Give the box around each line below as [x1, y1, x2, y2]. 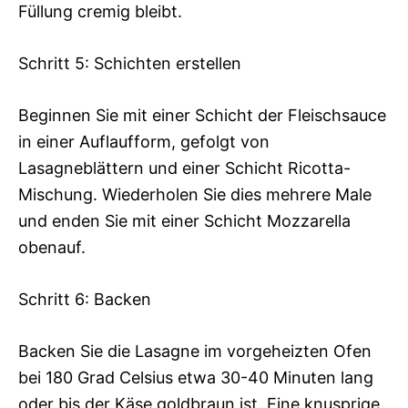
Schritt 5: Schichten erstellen [18, 54, 241, 74]
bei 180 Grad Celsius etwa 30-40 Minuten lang [18, 368, 373, 388]
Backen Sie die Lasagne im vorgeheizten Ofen [18, 342, 372, 362]
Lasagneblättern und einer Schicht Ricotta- [18, 158, 351, 178]
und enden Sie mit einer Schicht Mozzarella [18, 211, 351, 231]
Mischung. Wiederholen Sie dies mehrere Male [18, 185, 372, 205]
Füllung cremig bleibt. [18, 2, 182, 22]
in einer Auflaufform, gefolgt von [18, 132, 270, 152]
